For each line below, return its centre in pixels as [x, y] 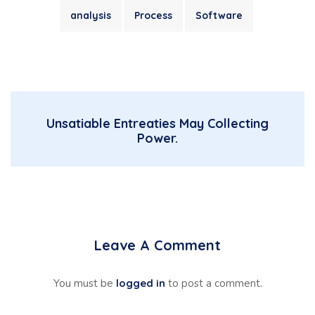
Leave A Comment [157, 245]
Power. [157, 138]
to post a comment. [213, 283]
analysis [91, 15]
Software [219, 15]
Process [153, 15]
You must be [84, 283]
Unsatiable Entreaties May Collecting [157, 123]
